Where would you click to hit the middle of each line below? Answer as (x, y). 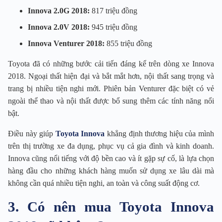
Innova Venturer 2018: (66, 44)
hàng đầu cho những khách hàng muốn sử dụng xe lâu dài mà (111, 171)
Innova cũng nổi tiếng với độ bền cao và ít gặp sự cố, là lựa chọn (111, 159)
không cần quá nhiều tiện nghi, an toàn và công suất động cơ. (104, 183)
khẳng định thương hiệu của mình (160, 134)
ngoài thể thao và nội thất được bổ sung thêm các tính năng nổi (111, 101)
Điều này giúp (32, 134)
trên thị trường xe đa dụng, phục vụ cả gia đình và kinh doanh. (111, 146)
